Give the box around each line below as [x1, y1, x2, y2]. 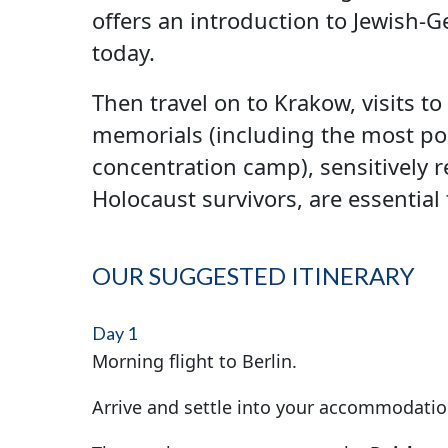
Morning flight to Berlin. [91, 349, 297, 374]
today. [91, 37, 155, 68]
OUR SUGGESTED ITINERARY [91, 261, 415, 291]
